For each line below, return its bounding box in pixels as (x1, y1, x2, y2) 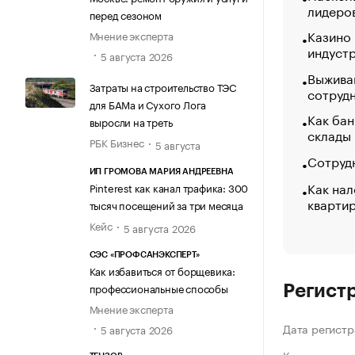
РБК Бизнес (89, 133, 144, 150)
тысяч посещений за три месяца (89, 197, 243, 213)
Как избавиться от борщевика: (89, 262, 235, 279)
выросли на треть (89, 113, 173, 129)
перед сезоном (89, 6, 162, 23)
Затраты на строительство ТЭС (89, 78, 236, 94)
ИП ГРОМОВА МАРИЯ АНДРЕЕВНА (89, 167, 234, 177)
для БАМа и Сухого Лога (89, 95, 207, 112)
